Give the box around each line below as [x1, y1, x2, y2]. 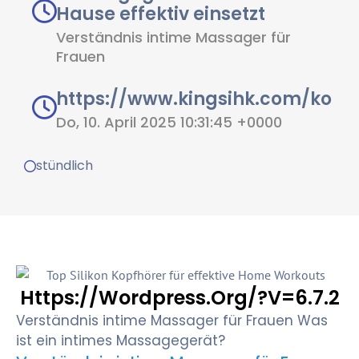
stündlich [36, 156, 93, 175]
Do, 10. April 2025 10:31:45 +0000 [56, 112, 282, 133]
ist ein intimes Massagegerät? [16, 331, 225, 351]
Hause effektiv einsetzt [56, 2, 265, 27]
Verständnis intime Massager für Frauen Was [16, 311, 328, 331]
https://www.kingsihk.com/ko [56, 87, 332, 112]
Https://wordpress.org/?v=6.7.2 [19, 284, 340, 312]
